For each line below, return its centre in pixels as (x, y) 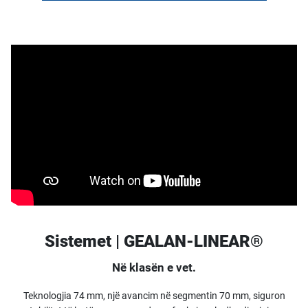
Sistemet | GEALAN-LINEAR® (154, 241)
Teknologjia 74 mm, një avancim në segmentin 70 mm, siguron (154, 296)
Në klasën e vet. (154, 267)
